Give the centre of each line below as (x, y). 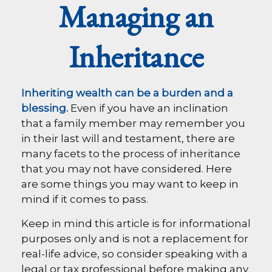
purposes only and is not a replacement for (135, 239)
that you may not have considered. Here (127, 169)
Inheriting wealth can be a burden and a (127, 93)
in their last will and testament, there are (128, 138)
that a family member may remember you (133, 123)
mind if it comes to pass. (85, 199)
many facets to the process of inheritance (131, 154)
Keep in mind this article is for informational (136, 223)
